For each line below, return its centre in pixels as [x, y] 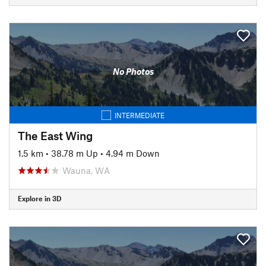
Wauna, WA [86, 170]
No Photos [133, 71]
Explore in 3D [39, 198]
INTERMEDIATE [140, 115]
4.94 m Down [133, 153]
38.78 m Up [75, 153]
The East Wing [55, 135]
